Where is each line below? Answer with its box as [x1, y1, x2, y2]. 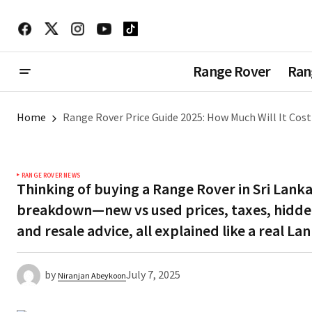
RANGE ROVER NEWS [22, 171, 80, 179]
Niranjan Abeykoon [58, 270, 126, 281]
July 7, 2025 [126, 267, 180, 281]
